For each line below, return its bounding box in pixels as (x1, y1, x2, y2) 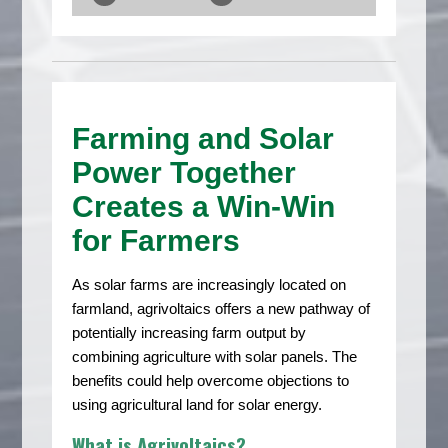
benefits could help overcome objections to (72, 371, 350, 389)
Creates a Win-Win (72, 189, 336, 223)
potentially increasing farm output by (72, 323, 307, 341)
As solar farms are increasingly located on (72, 275, 347, 293)
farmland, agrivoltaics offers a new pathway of (72, 299, 371, 317)
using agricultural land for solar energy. (72, 395, 323, 413)
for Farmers (72, 223, 241, 257)
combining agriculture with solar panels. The (72, 347, 358, 365)
